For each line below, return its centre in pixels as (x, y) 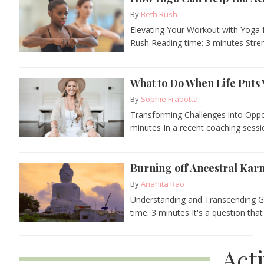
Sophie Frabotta (170, 99)
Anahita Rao (163, 184)
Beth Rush (159, 14)
